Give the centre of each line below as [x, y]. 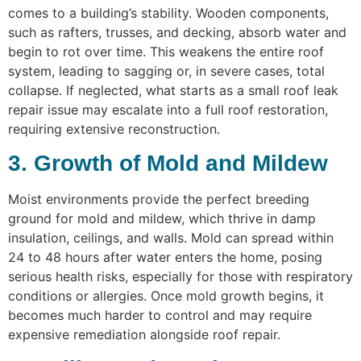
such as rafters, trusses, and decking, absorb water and [177, 32]
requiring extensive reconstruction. [114, 129]
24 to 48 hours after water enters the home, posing [165, 257]
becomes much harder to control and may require [160, 315]
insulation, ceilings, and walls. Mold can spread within [171, 238]
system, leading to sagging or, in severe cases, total [166, 71]
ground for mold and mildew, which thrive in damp [162, 219]
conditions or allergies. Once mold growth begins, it [166, 296]
